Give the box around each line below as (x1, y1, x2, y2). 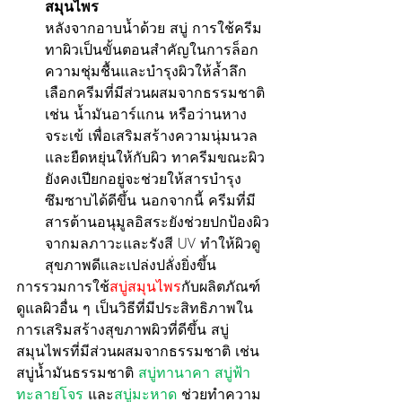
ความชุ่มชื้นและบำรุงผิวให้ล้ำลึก (45, 61, 251, 82)
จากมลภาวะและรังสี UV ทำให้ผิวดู (45, 233, 260, 254)
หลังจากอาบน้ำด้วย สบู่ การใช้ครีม (45, 18, 262, 39)
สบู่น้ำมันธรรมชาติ (16, 363, 138, 383)
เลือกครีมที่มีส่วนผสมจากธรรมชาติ (45, 83, 269, 103)
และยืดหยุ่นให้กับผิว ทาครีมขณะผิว (45, 147, 265, 168)
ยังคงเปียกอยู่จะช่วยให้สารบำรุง (45, 169, 241, 189)
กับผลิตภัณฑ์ (181, 276, 260, 297)
